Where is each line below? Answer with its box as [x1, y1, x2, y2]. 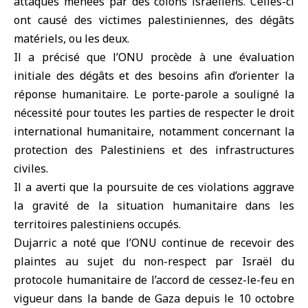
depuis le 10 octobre [180, 291, 295, 306]
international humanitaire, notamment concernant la [14, 124, 294, 139]
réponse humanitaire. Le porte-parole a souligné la [14, 87, 294, 102]
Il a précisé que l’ [14, 49, 118, 65]
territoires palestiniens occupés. [14, 217, 181, 232]
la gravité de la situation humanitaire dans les [14, 198, 294, 213]
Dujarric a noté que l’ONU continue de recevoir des [14, 235, 294, 250]
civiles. [14, 161, 48, 176]
